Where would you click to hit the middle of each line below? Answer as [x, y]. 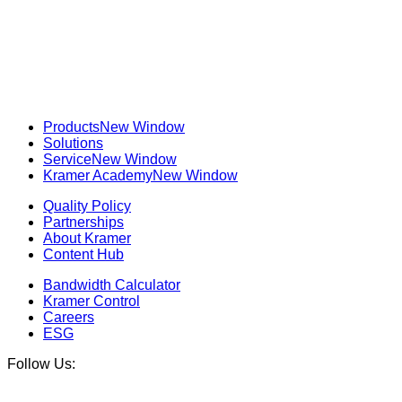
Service [67, 159]
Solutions [73, 143]
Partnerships [83, 222]
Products [71, 127]
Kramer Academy [98, 175]
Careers [69, 317]
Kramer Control [92, 301]
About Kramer [87, 238]
